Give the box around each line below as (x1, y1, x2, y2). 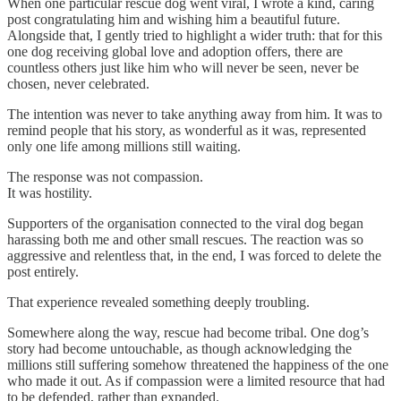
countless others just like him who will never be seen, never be (7, 60, 359, 76)
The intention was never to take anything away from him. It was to (7, 107, 382, 123)
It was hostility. (7, 185, 92, 201)
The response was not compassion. (7, 169, 203, 185)
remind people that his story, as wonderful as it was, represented (7, 123, 366, 139)
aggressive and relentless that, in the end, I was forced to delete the (7, 248, 381, 264)
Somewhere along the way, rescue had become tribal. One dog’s (7, 325, 369, 341)
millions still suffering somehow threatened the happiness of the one (7, 357, 388, 373)
